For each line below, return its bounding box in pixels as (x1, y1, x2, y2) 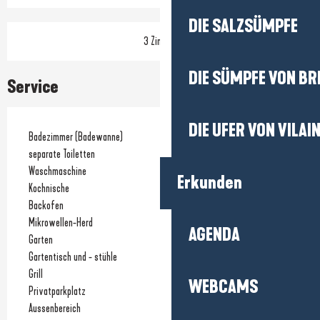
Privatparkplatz (29, 284, 86, 298)
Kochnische (29, 181, 69, 195)
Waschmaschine (29, 164, 86, 178)
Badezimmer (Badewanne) (29, 129, 123, 144)
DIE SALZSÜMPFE (189, 16, 298, 37)
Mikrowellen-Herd (29, 215, 93, 229)
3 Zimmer (143, 34, 177, 48)
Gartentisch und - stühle (29, 249, 117, 264)
